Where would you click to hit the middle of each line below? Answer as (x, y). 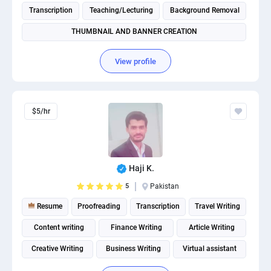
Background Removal (204, 10)
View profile (135, 61)
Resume (49, 206)
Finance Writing (136, 227)
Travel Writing (217, 206)
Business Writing (133, 249)
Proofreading (99, 206)
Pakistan (165, 186)
